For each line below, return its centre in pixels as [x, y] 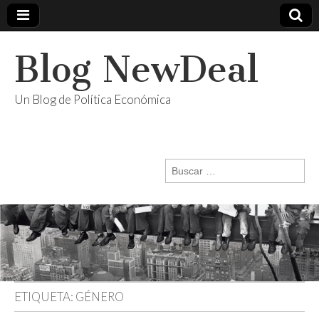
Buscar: [182, 166]
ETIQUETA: [45, 296]
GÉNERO [100, 296]
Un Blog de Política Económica [93, 99]
